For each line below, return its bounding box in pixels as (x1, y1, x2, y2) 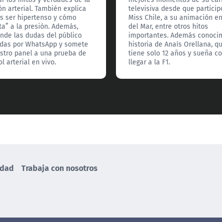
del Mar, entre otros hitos (128, 21, 209, 32)
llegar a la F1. (128, 57, 170, 67)
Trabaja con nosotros (21, 162, 98, 174)
